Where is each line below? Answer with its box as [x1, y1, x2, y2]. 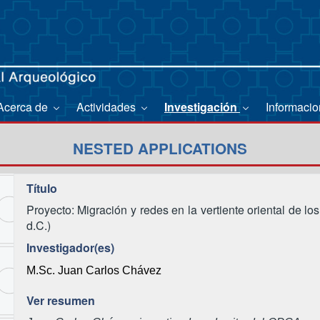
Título [26, 179, 57, 196]
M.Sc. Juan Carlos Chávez [26, 264, 161, 277]
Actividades [76, 98, 139, 115]
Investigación [164, 98, 240, 115]
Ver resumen [26, 291, 95, 309]
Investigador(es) [26, 239, 114, 256]
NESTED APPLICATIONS [73, 138, 247, 159]
